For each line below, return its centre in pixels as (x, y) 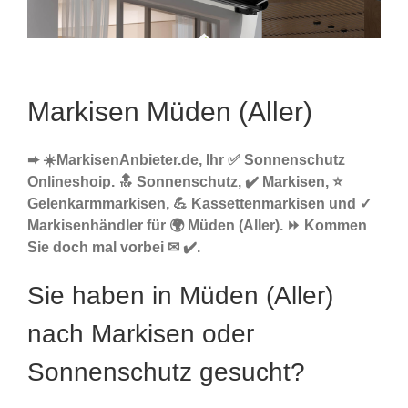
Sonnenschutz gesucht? (166, 372)
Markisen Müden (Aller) (170, 112)
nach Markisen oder (141, 334)
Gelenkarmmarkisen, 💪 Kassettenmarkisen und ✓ (199, 204)
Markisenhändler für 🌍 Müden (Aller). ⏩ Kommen (197, 226)
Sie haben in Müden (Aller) (180, 296)
